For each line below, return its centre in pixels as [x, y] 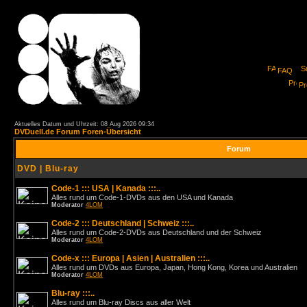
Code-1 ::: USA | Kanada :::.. [106, 188]
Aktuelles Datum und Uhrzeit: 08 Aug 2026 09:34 [84, 124]
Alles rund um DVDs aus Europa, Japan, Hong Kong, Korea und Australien [174, 267]
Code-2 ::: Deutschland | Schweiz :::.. [123, 223]
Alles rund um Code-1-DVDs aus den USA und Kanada [142, 197]
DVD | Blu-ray [48, 169]
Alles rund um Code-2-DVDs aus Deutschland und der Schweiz [157, 232]
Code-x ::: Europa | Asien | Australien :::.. [131, 258]
